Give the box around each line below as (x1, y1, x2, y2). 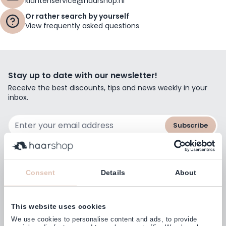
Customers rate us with (73, 193, 153, 202)
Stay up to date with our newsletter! (8, 69, 157, 81)
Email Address (8, 113, 56, 124)
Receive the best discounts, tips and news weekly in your (8, 82, 207, 93)
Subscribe (173, 120, 208, 130)
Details (101, 168, 125, 177)
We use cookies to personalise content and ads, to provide (11, 215, 197, 223)
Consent (25, 168, 55, 177)
